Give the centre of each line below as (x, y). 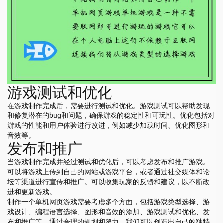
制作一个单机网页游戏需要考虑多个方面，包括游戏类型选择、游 (109, 201)
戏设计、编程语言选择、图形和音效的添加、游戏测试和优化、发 (109, 211)
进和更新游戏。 (32, 191)
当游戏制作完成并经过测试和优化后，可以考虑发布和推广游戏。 (109, 162)
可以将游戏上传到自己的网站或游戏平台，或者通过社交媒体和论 (109, 171)
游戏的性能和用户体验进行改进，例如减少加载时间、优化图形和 (109, 125)
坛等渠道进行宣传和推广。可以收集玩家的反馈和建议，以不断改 (109, 181)
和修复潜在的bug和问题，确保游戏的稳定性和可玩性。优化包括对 (111, 115)
